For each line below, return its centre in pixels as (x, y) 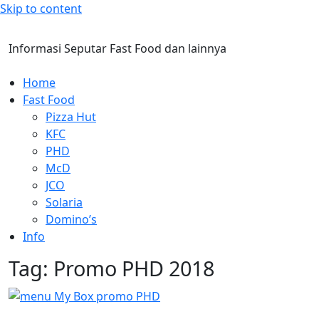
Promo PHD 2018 (134, 268)
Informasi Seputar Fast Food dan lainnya (117, 48)
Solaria (64, 202)
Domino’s (71, 219)
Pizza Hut (71, 117)
